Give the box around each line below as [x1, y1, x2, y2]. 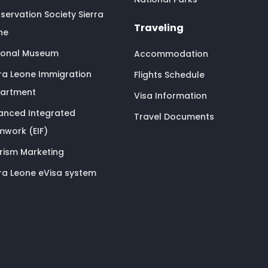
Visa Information [133, 89, 207, 102]
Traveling [133, 20, 184, 35]
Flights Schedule [133, 68, 205, 81]
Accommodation [133, 47, 208, 60]
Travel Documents [133, 110, 214, 123]
